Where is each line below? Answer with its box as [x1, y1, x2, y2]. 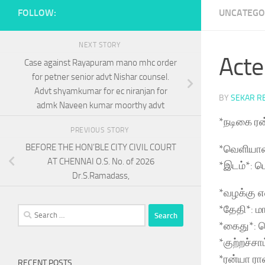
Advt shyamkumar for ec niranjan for [34, 85, 167, 96]
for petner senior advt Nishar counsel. [32, 71, 169, 82]
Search [17, 205, 42, 216]
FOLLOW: [18, 7, 56, 18]
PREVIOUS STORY [70, 125, 131, 134]
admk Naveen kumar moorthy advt [37, 99, 164, 111]
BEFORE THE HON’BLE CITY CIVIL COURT [25, 142, 176, 153]
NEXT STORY [79, 41, 122, 49]
